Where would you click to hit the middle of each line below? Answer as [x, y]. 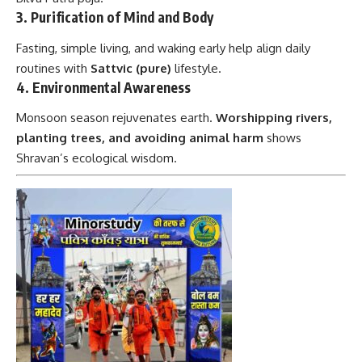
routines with [53, 68]
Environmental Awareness [112, 87]
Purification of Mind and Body [122, 17]
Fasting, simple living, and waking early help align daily [163, 48]
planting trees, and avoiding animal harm [140, 138]
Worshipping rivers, [274, 118]
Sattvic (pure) [131, 68]
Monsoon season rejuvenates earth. [116, 118]
